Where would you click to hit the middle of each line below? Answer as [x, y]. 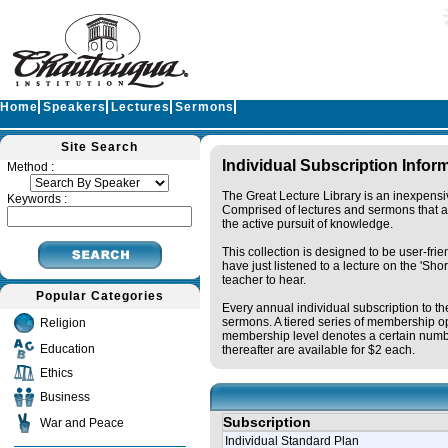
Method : [30, 167]
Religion [63, 323]
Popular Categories [100, 296]
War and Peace [82, 423]
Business [65, 397]
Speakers [74, 107]
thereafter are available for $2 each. [318, 350]
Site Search [99, 147]
